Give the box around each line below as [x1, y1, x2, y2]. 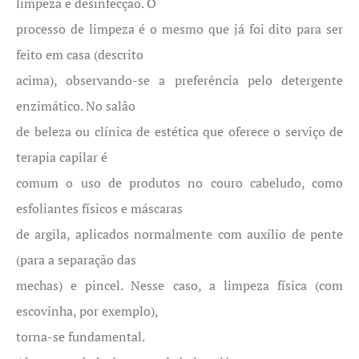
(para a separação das [16, 251, 136, 268]
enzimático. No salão [16, 97, 135, 115]
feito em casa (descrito [16, 46, 143, 63]
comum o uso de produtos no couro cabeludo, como [16, 174, 343, 192]
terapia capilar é [16, 148, 107, 166]
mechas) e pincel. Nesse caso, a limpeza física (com [16, 276, 343, 294]
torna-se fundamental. [16, 328, 145, 345]
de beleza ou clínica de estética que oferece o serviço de [16, 123, 343, 140]
